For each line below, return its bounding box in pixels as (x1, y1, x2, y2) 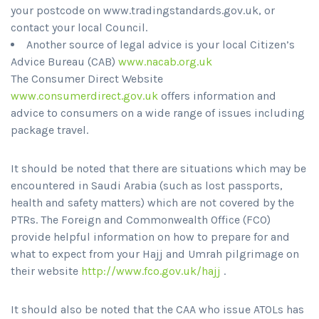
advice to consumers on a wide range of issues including (11, 106, 305, 120)
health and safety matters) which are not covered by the (11, 196, 294, 210)
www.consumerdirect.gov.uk (11, 89, 158, 103)
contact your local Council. (11, 21, 147, 35)
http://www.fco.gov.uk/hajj (81, 264, 221, 278)
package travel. (11, 123, 88, 137)
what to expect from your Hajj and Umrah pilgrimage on (11, 247, 299, 261)
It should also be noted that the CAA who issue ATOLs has (11, 303, 304, 317)
